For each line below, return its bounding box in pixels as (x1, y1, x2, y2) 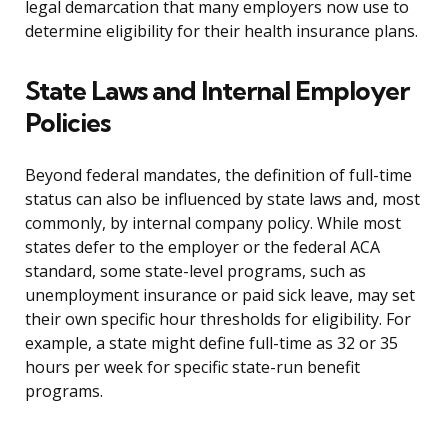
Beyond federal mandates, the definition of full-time (25, 164, 412, 187)
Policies (25, 106, 110, 140)
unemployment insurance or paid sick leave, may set (25, 284, 415, 307)
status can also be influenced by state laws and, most (25, 188, 420, 211)
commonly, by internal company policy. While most (25, 212, 401, 235)
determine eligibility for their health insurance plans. (25, 20, 418, 43)
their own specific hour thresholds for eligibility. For (25, 308, 411, 331)
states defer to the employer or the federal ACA (25, 236, 380, 259)
